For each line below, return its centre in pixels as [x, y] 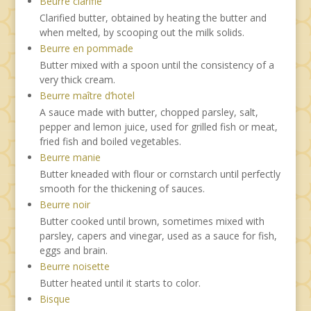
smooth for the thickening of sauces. [122, 188]
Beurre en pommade [86, 48]
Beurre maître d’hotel [87, 95]
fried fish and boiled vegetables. [110, 141]
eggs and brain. [73, 250]
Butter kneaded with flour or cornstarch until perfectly [160, 174]
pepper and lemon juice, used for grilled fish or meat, [158, 126]
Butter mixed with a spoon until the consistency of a [157, 65]
